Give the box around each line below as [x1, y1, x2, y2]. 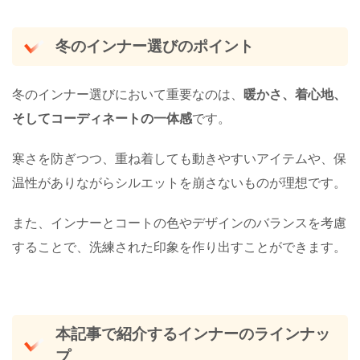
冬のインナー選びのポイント [55, 38, 254, 55]
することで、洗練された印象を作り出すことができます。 [12, 238, 346, 255]
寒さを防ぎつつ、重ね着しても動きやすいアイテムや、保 [12, 149, 346, 166]
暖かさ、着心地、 [243, 85, 346, 102]
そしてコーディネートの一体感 [12, 109, 192, 126]
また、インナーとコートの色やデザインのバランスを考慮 [12, 214, 346, 231]
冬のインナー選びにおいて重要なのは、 [12, 85, 243, 102]
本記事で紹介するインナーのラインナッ [55, 325, 330, 342]
